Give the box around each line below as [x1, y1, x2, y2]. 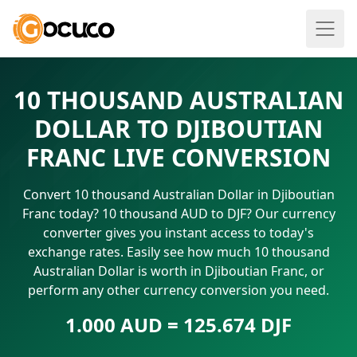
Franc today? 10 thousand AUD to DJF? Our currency [22, 205, 335, 222]
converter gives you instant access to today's [43, 224, 314, 241]
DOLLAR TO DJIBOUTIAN [34, 112, 323, 145]
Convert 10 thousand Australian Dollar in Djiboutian [22, 186, 335, 203]
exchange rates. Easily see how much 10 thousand [27, 243, 330, 261]
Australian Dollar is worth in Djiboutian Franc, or [33, 262, 324, 280]
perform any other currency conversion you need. [28, 281, 329, 299]
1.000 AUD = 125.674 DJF [65, 312, 292, 338]
